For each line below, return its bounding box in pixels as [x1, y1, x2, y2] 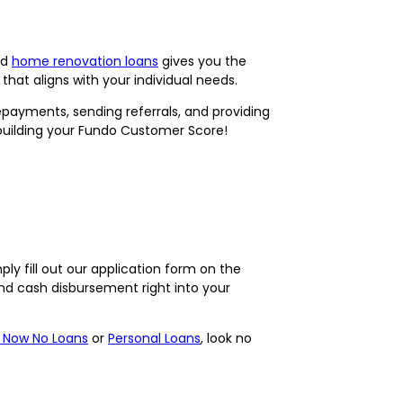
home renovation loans [12, 51, 158, 70]
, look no [201, 328, 252, 347]
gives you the [158, 51, 246, 70]
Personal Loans [108, 328, 201, 347]
